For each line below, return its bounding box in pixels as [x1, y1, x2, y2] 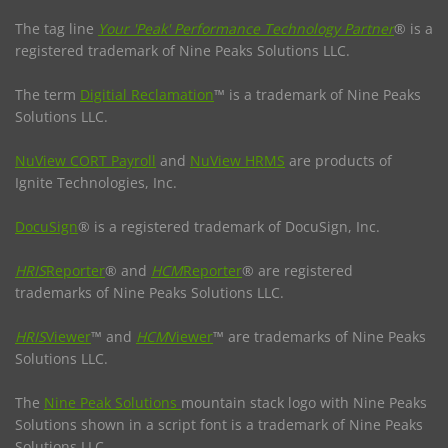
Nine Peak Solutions [44, 392, 181, 412]
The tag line [15, 18, 98, 38]
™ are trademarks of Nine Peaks [213, 326, 426, 346]
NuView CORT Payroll [15, 150, 156, 170]
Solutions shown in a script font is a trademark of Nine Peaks [15, 414, 423, 434]
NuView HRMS [190, 150, 285, 170]
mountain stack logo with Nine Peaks [181, 392, 427, 412]
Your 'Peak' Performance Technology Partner [98, 18, 394, 38]
